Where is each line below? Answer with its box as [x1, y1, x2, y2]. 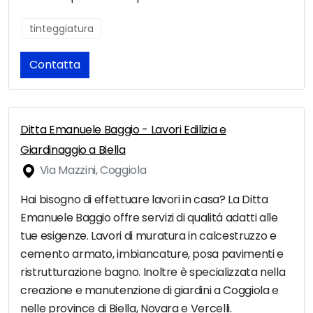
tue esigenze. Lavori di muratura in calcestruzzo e [20, 228, 277, 245]
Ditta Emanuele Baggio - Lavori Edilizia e [20, 122, 226, 138]
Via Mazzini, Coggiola [37, 162, 147, 179]
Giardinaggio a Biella [20, 142, 126, 159]
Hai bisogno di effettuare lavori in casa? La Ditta [20, 191, 268, 208]
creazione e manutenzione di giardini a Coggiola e [20, 282, 279, 299]
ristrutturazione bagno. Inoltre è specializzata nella [20, 264, 286, 281]
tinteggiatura [29, 22, 94, 36]
